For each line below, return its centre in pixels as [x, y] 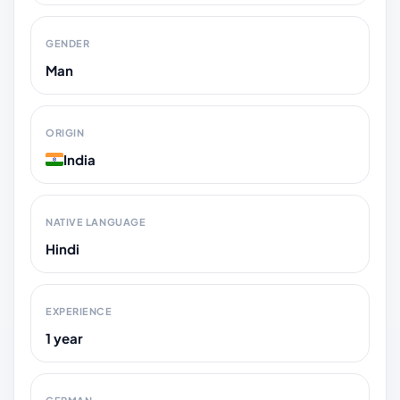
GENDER [68, 43]
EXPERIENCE [79, 311]
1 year [64, 337]
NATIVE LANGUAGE [96, 221]
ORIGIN [65, 132]
